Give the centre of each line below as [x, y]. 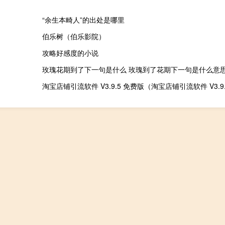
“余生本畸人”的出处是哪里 [83, 20]
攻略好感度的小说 [70, 53]
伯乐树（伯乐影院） [74, 36]
